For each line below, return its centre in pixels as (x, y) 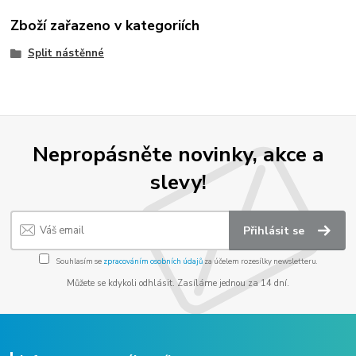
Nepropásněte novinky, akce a (178, 155)
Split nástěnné (66, 53)
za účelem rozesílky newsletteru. (260, 261)
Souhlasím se (79, 261)
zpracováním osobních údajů (153, 261)
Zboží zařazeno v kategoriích (105, 25)
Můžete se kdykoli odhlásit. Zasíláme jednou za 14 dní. (178, 284)
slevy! (178, 182)
